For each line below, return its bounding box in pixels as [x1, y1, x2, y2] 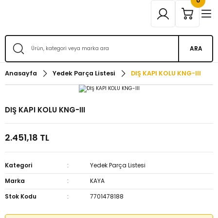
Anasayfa [5, 69, 37, 77]
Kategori [5, 161, 32, 169]
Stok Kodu [5, 192, 36, 200]
